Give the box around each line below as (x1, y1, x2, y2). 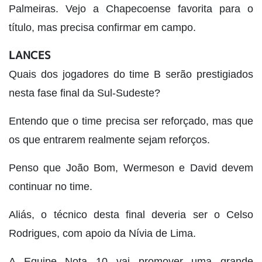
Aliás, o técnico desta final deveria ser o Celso (9, 208, 253, 220)
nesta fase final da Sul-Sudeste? (9, 87, 160, 99)
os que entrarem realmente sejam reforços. (9, 133, 210, 146)
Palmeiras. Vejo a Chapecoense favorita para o (9, 2, 253, 15)
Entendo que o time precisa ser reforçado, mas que (9, 115, 253, 127)
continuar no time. (9, 180, 92, 192)
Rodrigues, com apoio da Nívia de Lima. (9, 227, 196, 239)
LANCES (9, 47, 51, 63)
